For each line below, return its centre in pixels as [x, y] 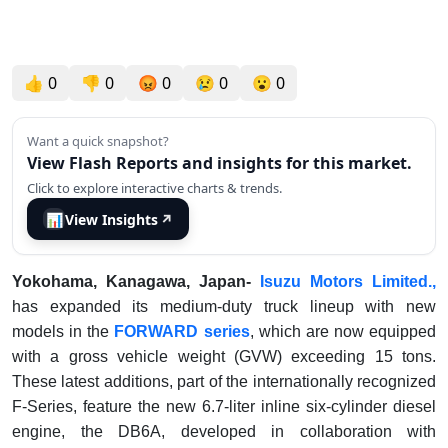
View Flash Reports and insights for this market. [219, 163]
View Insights [111, 219]
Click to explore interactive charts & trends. [154, 188]
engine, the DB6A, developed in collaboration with [224, 431]
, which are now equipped [342, 331]
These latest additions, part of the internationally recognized [224, 381]
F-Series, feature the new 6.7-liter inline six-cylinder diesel [224, 406]
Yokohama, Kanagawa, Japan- [136, 281]
